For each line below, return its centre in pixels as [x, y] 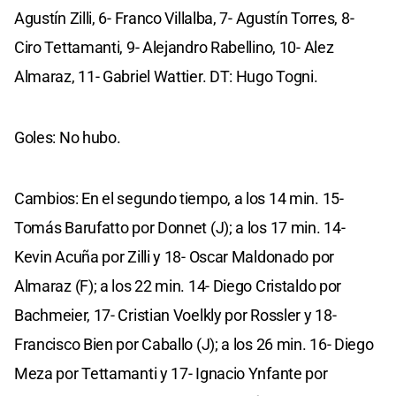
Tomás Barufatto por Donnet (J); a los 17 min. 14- [180, 228]
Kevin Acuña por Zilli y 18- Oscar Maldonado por [174, 257]
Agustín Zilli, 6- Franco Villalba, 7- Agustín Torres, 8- [184, 19]
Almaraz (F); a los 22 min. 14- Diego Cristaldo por [178, 286]
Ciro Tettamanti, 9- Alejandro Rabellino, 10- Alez [174, 48]
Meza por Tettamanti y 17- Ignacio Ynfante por [171, 374]
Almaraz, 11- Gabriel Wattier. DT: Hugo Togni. [166, 77]
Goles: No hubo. [68, 138]
